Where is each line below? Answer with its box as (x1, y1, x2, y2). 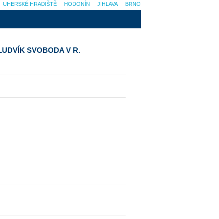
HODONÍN (64, 1, 90, 7)
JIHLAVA (97, 1, 118, 7)
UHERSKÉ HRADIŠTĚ (3, 1, 57, 7)
